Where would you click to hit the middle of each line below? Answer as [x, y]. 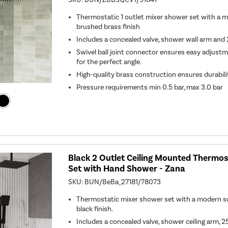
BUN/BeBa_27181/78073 [123, 182]
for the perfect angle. [109, 62]
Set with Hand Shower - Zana [127, 168]
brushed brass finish [108, 26]
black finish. [95, 209]
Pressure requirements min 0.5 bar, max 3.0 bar [150, 87]
